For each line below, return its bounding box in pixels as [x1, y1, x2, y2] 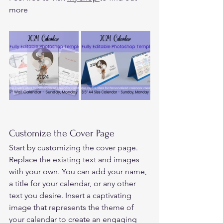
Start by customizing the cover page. [9, 142, 140, 152]
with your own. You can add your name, [9, 166, 149, 176]
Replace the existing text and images [9, 154, 141, 164]
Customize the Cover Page [9, 127, 117, 139]
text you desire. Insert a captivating [9, 190, 133, 200]
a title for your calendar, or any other [9, 178, 138, 188]
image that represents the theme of [9, 202, 136, 212]
